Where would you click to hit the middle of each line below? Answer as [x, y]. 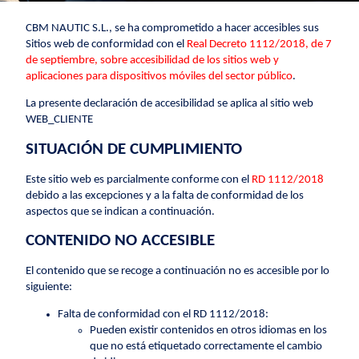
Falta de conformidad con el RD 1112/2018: [163, 315]
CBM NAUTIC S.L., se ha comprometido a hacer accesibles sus [173, 28]
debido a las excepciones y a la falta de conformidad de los [165, 196]
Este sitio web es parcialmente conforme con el [139, 179]
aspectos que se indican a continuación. [121, 212]
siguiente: [50, 287]
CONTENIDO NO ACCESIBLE [121, 240]
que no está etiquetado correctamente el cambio [206, 347]
